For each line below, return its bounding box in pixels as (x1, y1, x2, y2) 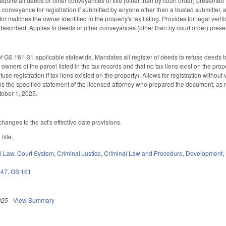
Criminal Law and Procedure (104, 148, 183, 157)
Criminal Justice (57, 148, 101, 157)
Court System (17, 148, 54, 157)
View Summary (13, 195, 55, 204)
